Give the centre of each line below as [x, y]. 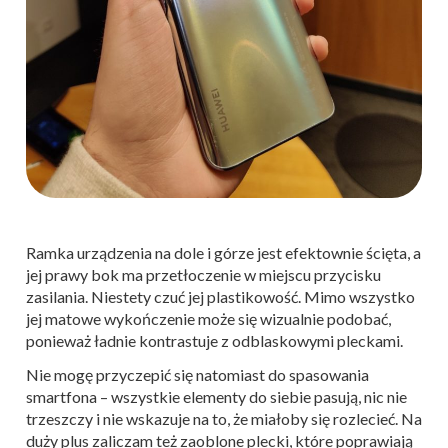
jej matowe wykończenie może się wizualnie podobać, [208, 318]
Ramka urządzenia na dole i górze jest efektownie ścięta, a [223, 252]
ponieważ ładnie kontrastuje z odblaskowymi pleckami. [214, 340]
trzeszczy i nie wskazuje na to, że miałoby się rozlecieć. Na [224, 418]
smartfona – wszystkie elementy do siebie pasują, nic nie [216, 396]
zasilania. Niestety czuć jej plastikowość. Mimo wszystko [220, 296]
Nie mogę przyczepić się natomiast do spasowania [197, 374]
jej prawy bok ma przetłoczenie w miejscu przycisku [203, 274]
